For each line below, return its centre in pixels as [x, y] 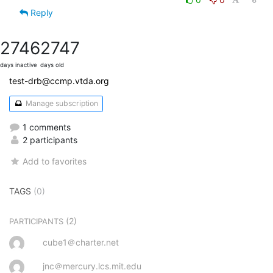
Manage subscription [61, 104]
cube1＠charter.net [81, 242]
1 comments [45, 127]
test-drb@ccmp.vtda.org [59, 80]
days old [52, 65]
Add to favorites [55, 161]
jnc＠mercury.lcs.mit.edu [92, 266]
